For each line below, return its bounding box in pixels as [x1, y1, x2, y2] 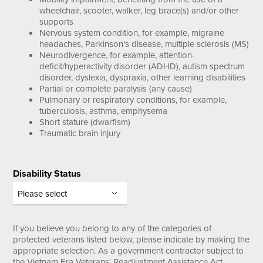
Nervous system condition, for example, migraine [39, 26, 225, 39]
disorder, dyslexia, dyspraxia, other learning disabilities [39, 70, 246, 84]
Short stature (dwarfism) [39, 115, 131, 129]
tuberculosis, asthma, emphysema [39, 104, 168, 117]
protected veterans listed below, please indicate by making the [13, 233, 250, 246]
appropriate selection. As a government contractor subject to [13, 244, 244, 257]
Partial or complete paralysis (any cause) [39, 82, 193, 95]
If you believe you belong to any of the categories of [13, 222, 212, 235]
